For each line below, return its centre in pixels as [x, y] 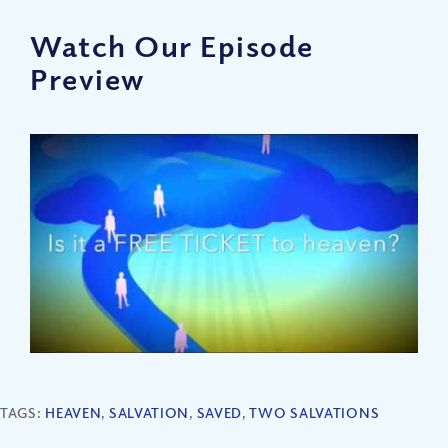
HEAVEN [73, 412]
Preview [87, 78]
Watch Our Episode [172, 45]
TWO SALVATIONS [314, 412]
